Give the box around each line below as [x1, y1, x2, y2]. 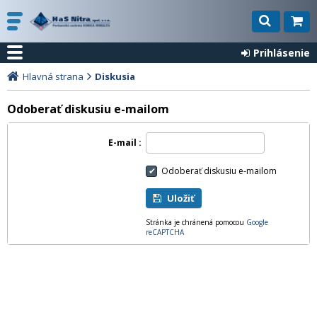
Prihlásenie [253, 46, 310, 59]
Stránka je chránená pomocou [146, 217, 246, 227]
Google [246, 217, 268, 227]
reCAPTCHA [146, 227, 184, 237]
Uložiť [174, 192, 195, 204]
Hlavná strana [23, 70, 83, 83]
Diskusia [95, 70, 135, 83]
